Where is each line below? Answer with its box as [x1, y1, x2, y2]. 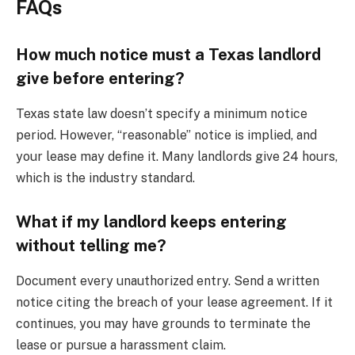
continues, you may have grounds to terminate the [16, 315, 311, 331]
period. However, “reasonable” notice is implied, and [16, 127, 317, 143]
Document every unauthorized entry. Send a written [16, 273, 319, 288]
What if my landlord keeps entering [16, 212, 287, 232]
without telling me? [16, 236, 166, 256]
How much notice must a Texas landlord [16, 45, 321, 65]
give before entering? [16, 69, 185, 89]
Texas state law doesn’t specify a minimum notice [16, 105, 307, 121]
